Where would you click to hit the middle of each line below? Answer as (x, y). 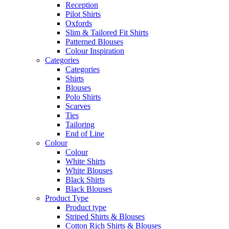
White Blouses (89, 170)
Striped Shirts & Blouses (105, 216)
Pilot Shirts (83, 14)
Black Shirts (85, 179)
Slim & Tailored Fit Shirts (107, 32)
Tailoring (80, 124)
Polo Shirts (83, 97)
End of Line (85, 133)
